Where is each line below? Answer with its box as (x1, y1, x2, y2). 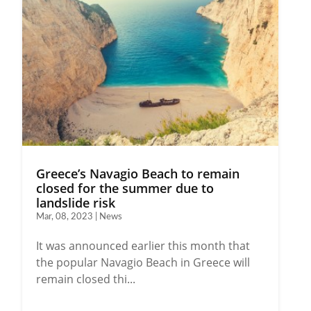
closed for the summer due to (36, 180, 215, 197)
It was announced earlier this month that (36, 238, 251, 254)
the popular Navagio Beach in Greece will (36, 255, 251, 271)
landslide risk (36, 194, 116, 212)
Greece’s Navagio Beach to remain (36, 165, 240, 183)
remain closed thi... (36, 271, 136, 287)
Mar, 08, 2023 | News (36, 212, 123, 221)
